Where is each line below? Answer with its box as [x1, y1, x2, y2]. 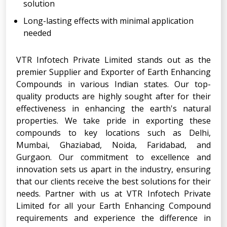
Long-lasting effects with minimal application [23, 15, 194, 26]
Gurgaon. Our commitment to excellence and [16, 151, 211, 163]
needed [23, 27, 51, 39]
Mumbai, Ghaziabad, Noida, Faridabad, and [16, 139, 211, 150]
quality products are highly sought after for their [16, 90, 211, 102]
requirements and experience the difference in [16, 212, 211, 223]
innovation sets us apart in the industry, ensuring [16, 163, 211, 175]
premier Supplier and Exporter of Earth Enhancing [16, 66, 211, 78]
